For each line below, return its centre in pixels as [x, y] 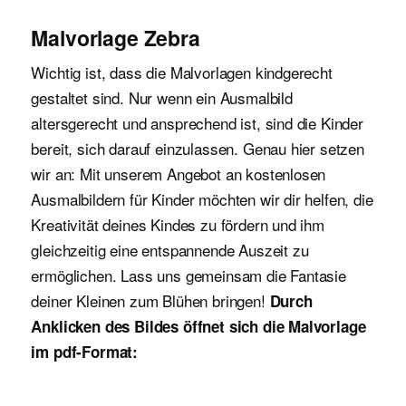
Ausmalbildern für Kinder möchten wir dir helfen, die [202, 198]
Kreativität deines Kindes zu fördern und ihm [178, 224]
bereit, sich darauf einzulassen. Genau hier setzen [198, 148]
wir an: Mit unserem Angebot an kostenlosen [179, 173]
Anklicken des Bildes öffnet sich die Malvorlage [198, 326]
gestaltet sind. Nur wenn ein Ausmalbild [162, 97]
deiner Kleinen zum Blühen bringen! [150, 300]
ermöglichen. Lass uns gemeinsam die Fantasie [188, 275]
